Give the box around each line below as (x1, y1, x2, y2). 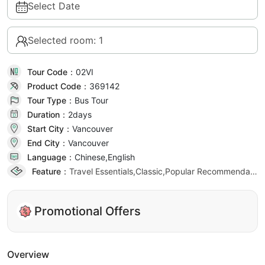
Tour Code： (27, 66, 76, 77)
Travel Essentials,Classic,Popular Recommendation (250, 166, 257, 176)
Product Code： (27, 80, 89, 91)
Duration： (27, 109, 68, 119)
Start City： (27, 123, 72, 134)
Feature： (32, 166, 69, 176)
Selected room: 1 (28, 34, 103, 46)
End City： (27, 137, 68, 148)
